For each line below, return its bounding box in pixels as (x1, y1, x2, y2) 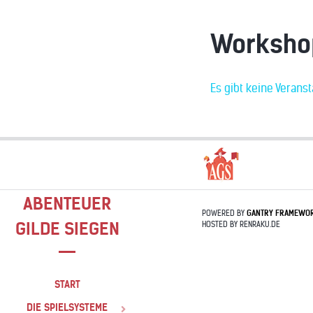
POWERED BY (202, 208, 247, 218)
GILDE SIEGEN (15, 219, 119, 240)
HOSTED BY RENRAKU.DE (202, 219, 280, 229)
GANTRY (247, 208, 273, 218)
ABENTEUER (23, 194, 111, 214)
